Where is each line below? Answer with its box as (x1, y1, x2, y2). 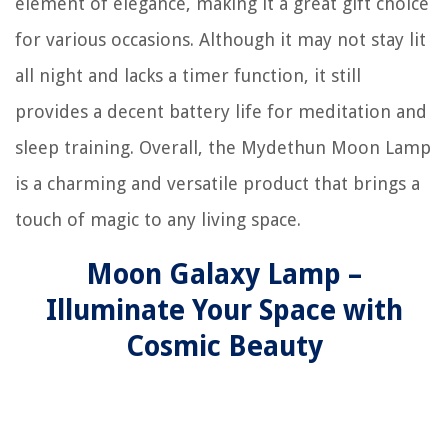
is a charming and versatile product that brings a (15, 173, 420, 194)
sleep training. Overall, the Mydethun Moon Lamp (15, 137, 431, 158)
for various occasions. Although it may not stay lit (15, 29, 426, 50)
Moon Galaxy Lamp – (86, 258, 362, 291)
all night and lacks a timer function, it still (15, 65, 361, 86)
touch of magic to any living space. (15, 209, 301, 230)
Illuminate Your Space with (45, 294, 403, 327)
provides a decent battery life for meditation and (15, 101, 427, 122)
